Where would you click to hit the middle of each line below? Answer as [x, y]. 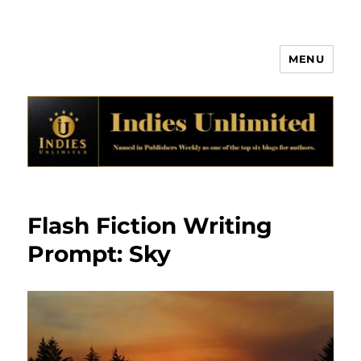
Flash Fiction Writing [150, 226]
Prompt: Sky [100, 254]
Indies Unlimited [109, 71]
